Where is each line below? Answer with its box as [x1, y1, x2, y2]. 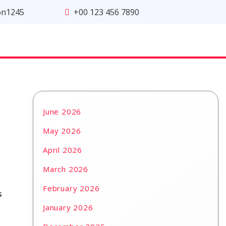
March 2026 [43, 164, 89, 174]
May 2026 [43, 126, 81, 136]
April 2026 [43, 145, 83, 155]
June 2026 [43, 106, 82, 117]
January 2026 [43, 202, 93, 212]
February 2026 [43, 183, 100, 193]
